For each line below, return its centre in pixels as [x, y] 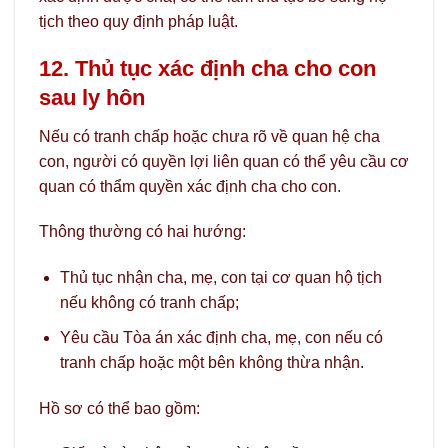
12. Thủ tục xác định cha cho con [207, 69]
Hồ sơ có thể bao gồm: [119, 408]
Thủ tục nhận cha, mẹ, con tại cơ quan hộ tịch [220, 278]
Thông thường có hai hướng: [142, 232]
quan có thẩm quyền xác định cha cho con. [190, 186]
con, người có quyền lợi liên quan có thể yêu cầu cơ [224, 161]
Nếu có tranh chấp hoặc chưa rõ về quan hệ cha [209, 136]
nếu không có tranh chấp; [149, 303]
